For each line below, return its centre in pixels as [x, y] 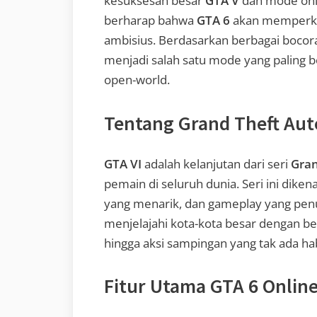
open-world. [137, 80]
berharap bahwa [150, 21]
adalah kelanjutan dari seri [216, 163]
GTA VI [123, 163]
